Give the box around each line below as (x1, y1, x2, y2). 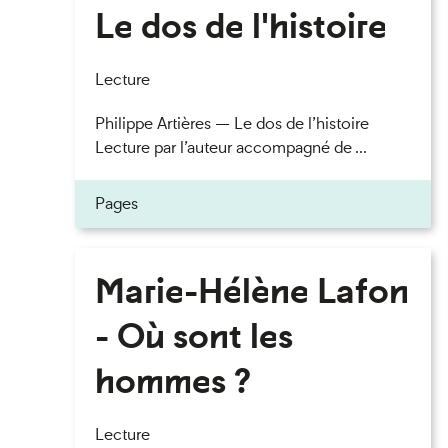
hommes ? (94, 358, 251, 403)
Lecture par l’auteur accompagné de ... (94, 137, 367, 158)
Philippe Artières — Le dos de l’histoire (94, 113, 369, 134)
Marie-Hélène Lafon (94, 268, 409, 313)
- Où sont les (94, 313, 293, 358)
